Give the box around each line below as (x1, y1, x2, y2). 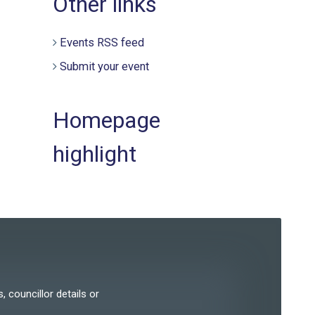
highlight (53, 140, 137, 167)
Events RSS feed (60, 35, 145, 49)
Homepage (53, 106, 161, 134)
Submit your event (60, 59, 150, 73)
